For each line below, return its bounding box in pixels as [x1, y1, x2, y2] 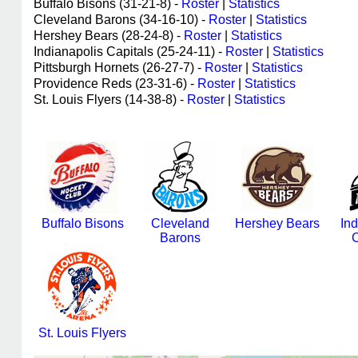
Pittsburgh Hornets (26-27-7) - [34, 61, 205, 74]
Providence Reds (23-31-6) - [34, 77, 197, 90]
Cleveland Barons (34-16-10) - [34, 13, 209, 26]
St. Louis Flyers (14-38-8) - [34, 93, 187, 106]
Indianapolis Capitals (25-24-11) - [34, 45, 225, 58]
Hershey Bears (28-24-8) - [34, 29, 184, 42]
